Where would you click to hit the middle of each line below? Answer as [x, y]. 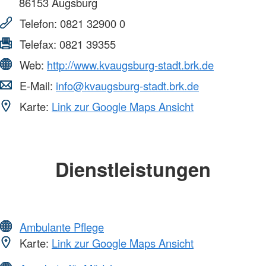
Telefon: [38, 23]
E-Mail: [36, 86]
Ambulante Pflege [62, 227]
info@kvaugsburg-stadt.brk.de [127, 86]
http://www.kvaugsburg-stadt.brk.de [130, 65]
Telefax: [38, 44]
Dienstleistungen [133, 169]
